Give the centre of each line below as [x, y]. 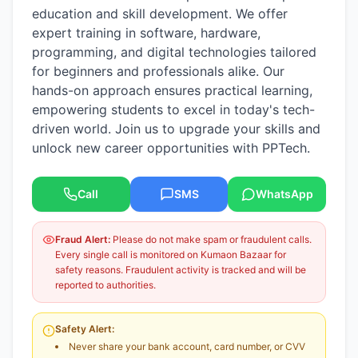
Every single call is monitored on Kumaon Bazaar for [171, 255]
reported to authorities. [105, 285]
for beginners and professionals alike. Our [158, 71]
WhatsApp [284, 194]
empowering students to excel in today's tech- [173, 109]
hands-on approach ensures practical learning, [172, 90]
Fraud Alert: [83, 239]
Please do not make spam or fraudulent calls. [211, 239]
